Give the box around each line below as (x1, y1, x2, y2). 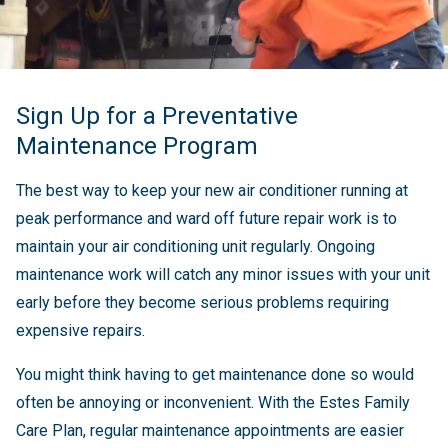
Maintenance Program (16, 131, 258, 160)
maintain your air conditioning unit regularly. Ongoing (16, 236, 375, 256)
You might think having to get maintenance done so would (16, 364, 414, 384)
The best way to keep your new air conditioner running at (16, 180, 408, 200)
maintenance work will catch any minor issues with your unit (16, 264, 430, 284)
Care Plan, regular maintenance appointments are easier (16, 420, 404, 440)
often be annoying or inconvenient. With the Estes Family (16, 392, 410, 412)
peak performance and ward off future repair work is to (16, 208, 397, 228)
